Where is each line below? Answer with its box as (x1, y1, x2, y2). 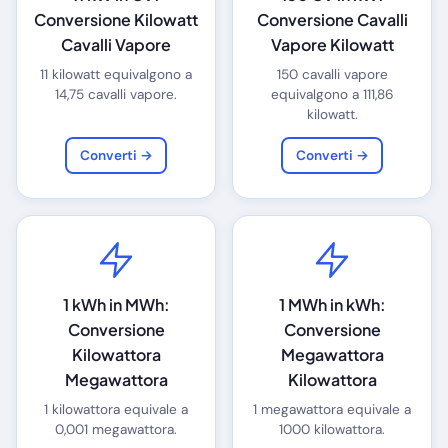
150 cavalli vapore (276, 65, 388, 83)
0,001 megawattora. (55, 420, 177, 438)
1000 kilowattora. (279, 420, 385, 438)
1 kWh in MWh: (62, 293, 170, 315)
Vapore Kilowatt (270, 33, 394, 55)
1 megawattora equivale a (253, 400, 411, 418)
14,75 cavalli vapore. (55, 85, 177, 103)
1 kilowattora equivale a (44, 400, 188, 418)
